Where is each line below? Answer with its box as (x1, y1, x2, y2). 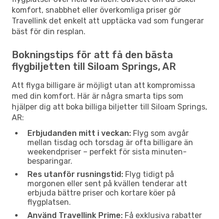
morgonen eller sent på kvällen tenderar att (27, 178, 187, 188)
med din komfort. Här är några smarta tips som (12, 91, 183, 101)
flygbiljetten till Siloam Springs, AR (12, 60, 176, 72)
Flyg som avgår (131, 128, 189, 138)
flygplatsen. (27, 197, 71, 207)
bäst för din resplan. (12, 26, 86, 36)
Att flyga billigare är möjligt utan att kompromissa (12, 80, 195, 90)
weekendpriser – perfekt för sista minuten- (27, 147, 187, 156)
